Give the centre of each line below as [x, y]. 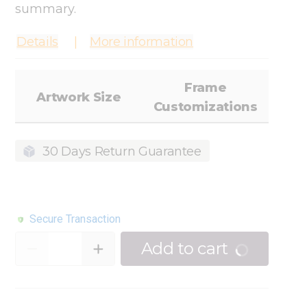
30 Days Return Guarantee [122, 152]
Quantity [41, 240]
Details [37, 42]
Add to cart [184, 249]
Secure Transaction [75, 219]
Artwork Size [79, 97]
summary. [46, 9]
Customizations [205, 107]
